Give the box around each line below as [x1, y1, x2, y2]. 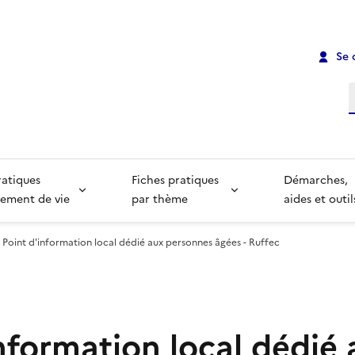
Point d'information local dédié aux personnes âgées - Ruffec [2, 235, 280, 250]
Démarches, [284, 172, 352, 189]
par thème [131, 191, 188, 208]
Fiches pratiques [131, 172, 222, 189]
